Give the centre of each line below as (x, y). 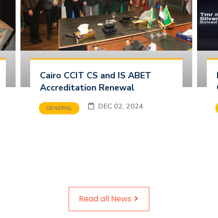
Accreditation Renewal (87, 87)
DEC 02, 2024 (135, 106)
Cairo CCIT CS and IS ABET (95, 75)
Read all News (106, 199)
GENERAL (59, 108)
